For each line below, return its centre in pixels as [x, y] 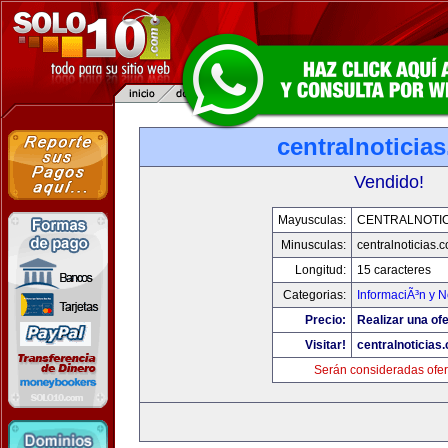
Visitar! [325, 345]
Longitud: [320, 270]
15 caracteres [393, 270]
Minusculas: [313, 245]
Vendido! [389, 182]
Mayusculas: [311, 220]
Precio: [325, 320]
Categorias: [314, 295]
